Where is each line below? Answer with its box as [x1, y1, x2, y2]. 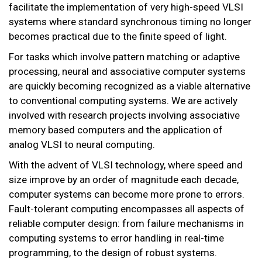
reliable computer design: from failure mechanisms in [9, 218, 244, 230]
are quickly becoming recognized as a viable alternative [9, 80, 250, 92]
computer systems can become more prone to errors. [9, 188, 244, 201]
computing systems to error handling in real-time [9, 232, 224, 244]
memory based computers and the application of [9, 124, 223, 136]
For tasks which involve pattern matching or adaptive [9, 51, 240, 63]
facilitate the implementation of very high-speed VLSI [9, 1, 243, 13]
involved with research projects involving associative [9, 109, 240, 122]
